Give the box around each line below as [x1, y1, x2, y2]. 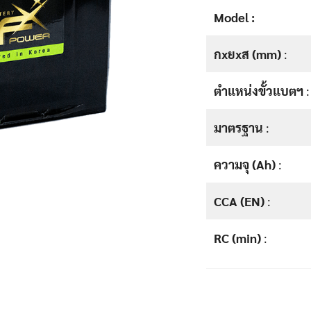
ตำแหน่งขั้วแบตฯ [214, 83, 303, 99]
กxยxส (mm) [214, 46, 281, 62]
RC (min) [214, 230, 261, 246]
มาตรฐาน [214, 119, 263, 135]
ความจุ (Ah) [214, 156, 276, 172]
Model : [214, 9, 255, 25]
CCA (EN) [214, 193, 264, 209]
